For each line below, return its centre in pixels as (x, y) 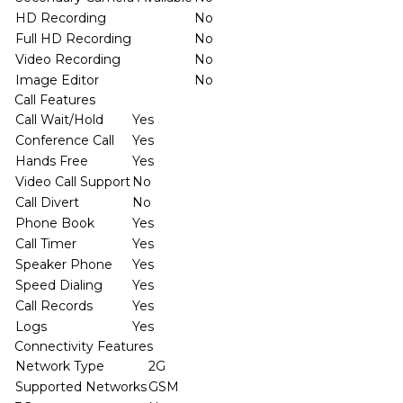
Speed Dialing (59, 285)
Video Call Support (73, 181)
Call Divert (47, 202)
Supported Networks (81, 386)
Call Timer (46, 243)
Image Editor (57, 80)
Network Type (60, 366)
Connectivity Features (84, 346)
